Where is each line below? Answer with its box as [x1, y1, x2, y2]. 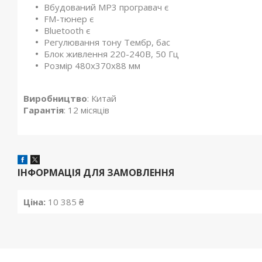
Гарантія [23, 104, 64, 116]
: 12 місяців [64, 104, 109, 116]
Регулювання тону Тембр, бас [44, 36, 170, 48]
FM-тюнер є [44, 13, 94, 25]
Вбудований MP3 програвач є [44, 1, 168, 13]
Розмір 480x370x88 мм [44, 60, 140, 71]
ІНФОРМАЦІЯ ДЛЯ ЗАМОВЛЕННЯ [18, 166, 174, 179]
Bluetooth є [44, 25, 90, 36]
